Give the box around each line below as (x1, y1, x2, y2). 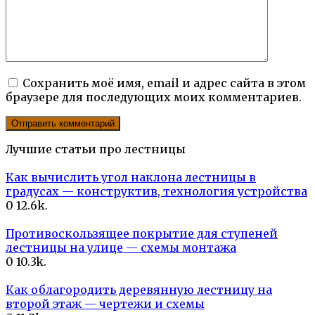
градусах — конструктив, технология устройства (6, 184, 307, 199)
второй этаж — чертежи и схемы (6, 297, 205, 311)
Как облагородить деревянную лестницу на (6, 283, 272, 297)
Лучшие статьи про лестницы (6, 142, 186, 157)
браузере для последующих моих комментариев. (6, 90, 302, 105)
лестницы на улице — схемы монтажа (6, 240, 236, 255)
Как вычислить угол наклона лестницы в (6, 170, 256, 185)
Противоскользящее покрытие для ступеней (6, 226, 278, 241)
